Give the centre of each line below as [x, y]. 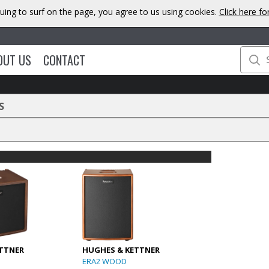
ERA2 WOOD [105, 261]
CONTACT [64, 60]
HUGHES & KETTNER [121, 249]
